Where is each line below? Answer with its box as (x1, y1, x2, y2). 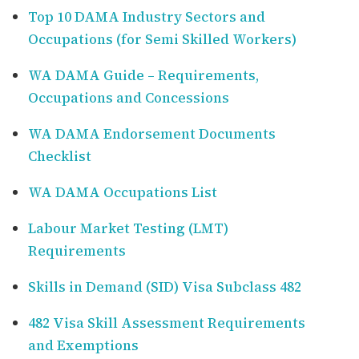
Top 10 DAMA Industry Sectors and (28, 7, 265, 27)
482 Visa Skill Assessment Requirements (28, 313, 305, 333)
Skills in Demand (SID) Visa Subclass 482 (28, 277, 301, 297)
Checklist (28, 147, 91, 167)
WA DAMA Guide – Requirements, (28, 66, 259, 86)
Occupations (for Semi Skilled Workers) (28, 30, 296, 50)
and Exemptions (28, 336, 139, 356)
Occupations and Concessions (28, 88, 229, 108)
